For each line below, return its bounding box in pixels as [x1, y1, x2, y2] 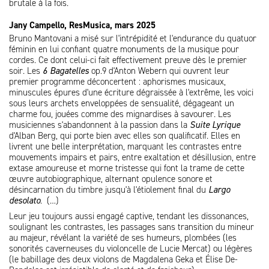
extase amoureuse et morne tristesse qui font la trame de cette [9, 162, 244, 174]
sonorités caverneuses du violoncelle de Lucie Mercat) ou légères [9, 243, 252, 255]
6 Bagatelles [43, 65, 89, 77]
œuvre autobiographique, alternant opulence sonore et [9, 173, 213, 185]
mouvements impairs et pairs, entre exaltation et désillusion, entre [9, 151, 256, 163]
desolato [9, 195, 40, 207]
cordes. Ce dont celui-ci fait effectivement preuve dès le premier [9, 54, 247, 66]
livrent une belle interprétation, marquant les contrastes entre [9, 141, 241, 153]
